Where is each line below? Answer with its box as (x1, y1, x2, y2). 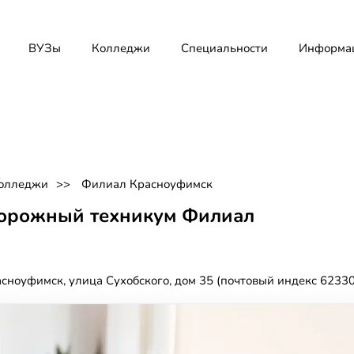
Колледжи (92, 40, 150, 56)
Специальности (181, 40, 268, 56)
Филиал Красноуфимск (81, 176, 213, 192)
